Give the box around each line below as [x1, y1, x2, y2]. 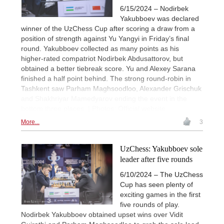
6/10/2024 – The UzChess [120, 170, 203, 178]
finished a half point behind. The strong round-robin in [21, 74, 191, 82]
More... [21, 118, 39, 125]
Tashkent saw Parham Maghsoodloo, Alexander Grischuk [21, 84, 201, 92]
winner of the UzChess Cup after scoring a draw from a [21, 24, 195, 32]
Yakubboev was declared [120, 14, 199, 22]
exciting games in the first [120, 190, 200, 198]
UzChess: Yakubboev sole [120, 144, 202, 153]
